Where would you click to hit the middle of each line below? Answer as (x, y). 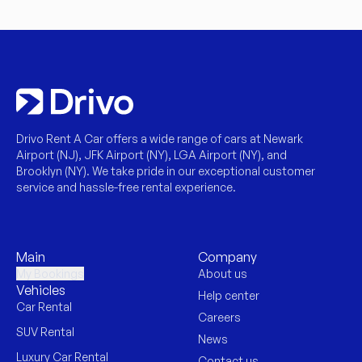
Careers (219, 317)
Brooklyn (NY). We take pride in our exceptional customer (166, 171)
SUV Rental (45, 332)
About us (223, 274)
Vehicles (41, 290)
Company (227, 257)
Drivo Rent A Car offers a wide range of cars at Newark (160, 139)
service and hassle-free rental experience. (126, 187)
